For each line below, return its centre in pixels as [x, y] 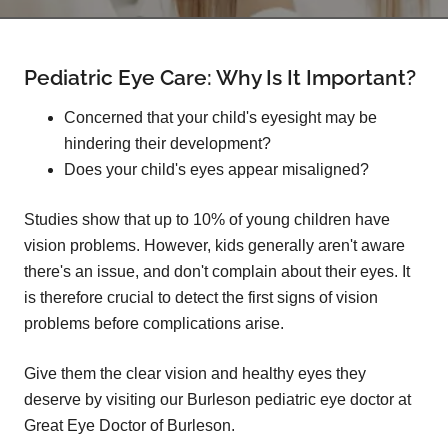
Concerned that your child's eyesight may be [220, 117]
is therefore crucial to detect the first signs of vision [201, 297]
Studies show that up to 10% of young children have [207, 219]
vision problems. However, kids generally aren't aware [214, 245]
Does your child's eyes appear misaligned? [216, 169]
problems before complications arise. [154, 323]
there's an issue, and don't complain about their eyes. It [217, 271]
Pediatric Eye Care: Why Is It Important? [220, 77]
